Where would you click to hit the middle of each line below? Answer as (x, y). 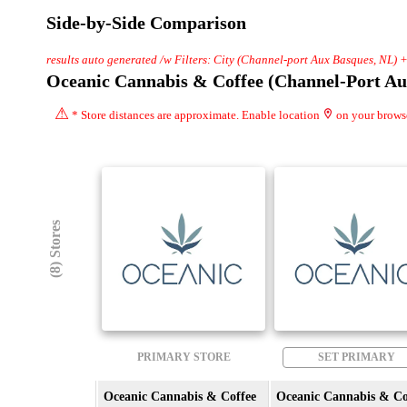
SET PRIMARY (356, 357)
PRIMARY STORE (184, 357)
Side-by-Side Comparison (146, 22)
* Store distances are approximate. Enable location (196, 114)
